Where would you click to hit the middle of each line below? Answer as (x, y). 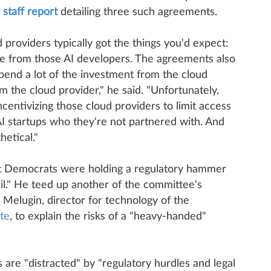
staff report (30, 12)
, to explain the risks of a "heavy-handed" (108, 217)
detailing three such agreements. (137, 12)
